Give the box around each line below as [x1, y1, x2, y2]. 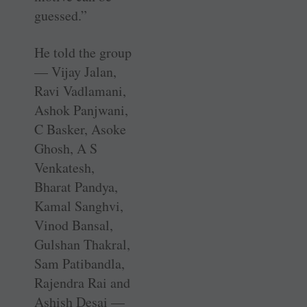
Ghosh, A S [34, 138, 97, 158]
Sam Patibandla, [34, 254, 125, 273]
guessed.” [34, 5, 87, 25]
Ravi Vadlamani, [34, 81, 126, 100]
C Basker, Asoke [34, 119, 126, 138]
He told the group [34, 42, 132, 62]
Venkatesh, [34, 158, 95, 177]
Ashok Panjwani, [34, 100, 128, 119]
